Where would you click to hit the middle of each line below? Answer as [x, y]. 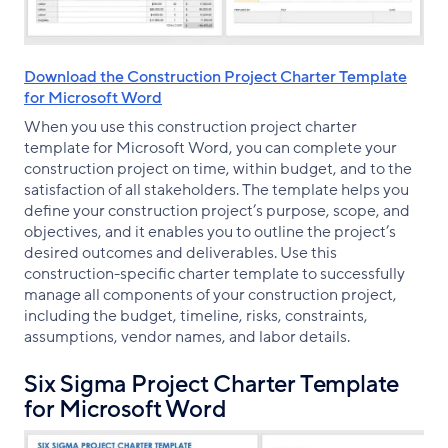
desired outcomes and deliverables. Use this [180, 252]
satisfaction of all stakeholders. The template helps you [216, 189]
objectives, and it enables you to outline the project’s [210, 231]
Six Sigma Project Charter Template [212, 384]
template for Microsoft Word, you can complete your [210, 147]
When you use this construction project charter [190, 126]
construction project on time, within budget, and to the [218, 168]
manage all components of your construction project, [210, 294]
